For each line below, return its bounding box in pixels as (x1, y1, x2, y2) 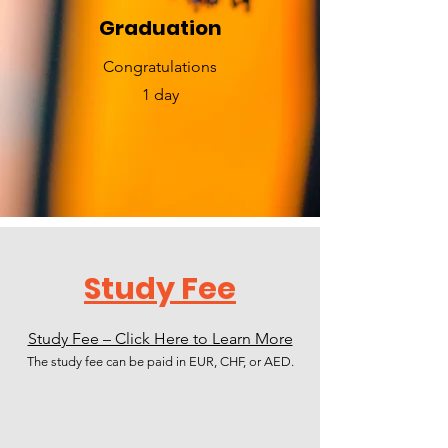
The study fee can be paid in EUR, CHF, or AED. (26, 354, 294, 369)
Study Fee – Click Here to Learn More (27, 329, 293, 348)
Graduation (98, 14, 222, 42)
